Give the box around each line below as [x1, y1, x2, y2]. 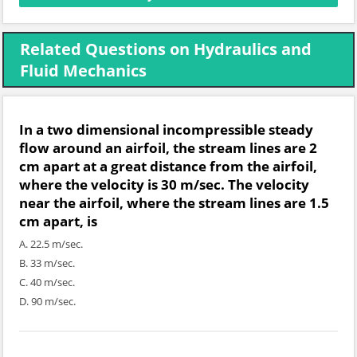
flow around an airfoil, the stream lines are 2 [19, 139, 317, 157]
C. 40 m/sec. [19, 275, 75, 289]
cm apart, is [19, 212, 97, 230]
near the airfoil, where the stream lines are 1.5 [19, 194, 329, 212]
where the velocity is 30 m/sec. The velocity [19, 175, 309, 194]
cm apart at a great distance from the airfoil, [19, 157, 317, 175]
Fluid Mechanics [20, 60, 147, 81]
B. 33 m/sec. [19, 256, 75, 270]
